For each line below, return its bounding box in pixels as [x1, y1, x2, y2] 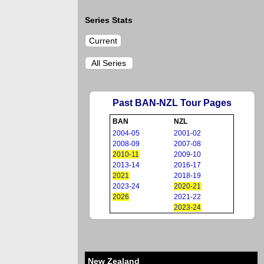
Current [88, 36, 117, 45]
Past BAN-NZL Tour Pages [112, 97, 232, 108]
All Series [91, 58, 126, 68]
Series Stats [84, 15, 133, 25]
